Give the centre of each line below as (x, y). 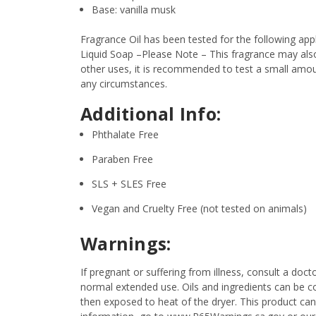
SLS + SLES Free (131, 183)
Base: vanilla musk (134, 9)
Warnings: (126, 243)
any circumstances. (124, 83)
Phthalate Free (126, 134)
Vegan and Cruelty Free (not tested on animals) (200, 208)
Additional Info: (153, 113)
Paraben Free (123, 159)
